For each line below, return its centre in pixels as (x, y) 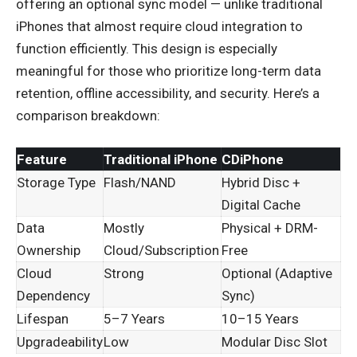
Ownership (49, 250)
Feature (42, 159)
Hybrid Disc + (261, 182)
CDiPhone (253, 159)
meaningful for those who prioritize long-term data (169, 71)
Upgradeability (60, 341)
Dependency (53, 295)
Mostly (124, 228)
